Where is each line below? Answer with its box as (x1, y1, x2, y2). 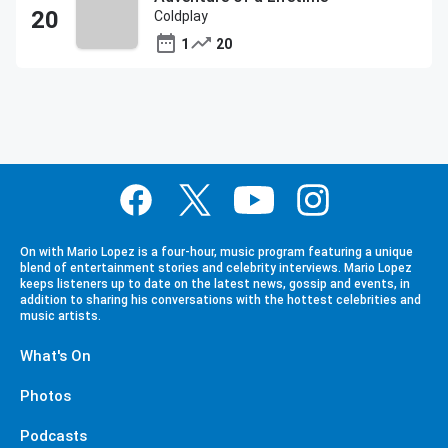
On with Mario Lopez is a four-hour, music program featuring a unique (20, 245, 413, 259)
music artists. (20, 309, 101, 323)
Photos (20, 387, 71, 405)
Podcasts (20, 427, 87, 445)
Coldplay (154, 8, 208, 24)
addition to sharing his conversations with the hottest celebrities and (20, 293, 421, 307)
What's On (20, 347, 91, 365)
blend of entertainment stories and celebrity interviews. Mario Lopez (20, 261, 412, 275)
